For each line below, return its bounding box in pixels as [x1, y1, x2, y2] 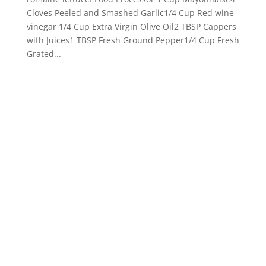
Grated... [26, 47, 61, 59]
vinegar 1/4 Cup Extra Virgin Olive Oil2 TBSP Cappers [26, 20, 236, 32]
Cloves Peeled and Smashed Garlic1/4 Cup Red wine [26, 7, 234, 18]
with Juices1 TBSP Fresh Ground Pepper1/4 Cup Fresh [26, 34, 239, 46]
